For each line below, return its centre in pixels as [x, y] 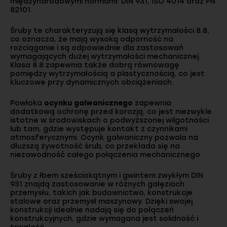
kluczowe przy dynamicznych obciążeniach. [92, 82]
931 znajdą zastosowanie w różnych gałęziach [97, 184]
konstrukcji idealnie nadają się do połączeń [92, 210]
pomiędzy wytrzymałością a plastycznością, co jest [107, 73]
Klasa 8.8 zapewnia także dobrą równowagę [95, 65]
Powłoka [27, 103]
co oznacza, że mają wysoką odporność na [92, 39]
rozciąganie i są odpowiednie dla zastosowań [97, 48]
